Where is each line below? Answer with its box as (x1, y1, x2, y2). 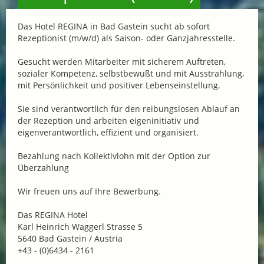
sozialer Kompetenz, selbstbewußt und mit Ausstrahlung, (18, 68, 244, 80)
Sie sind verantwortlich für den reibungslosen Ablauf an (18, 103, 240, 115)
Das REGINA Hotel (18, 209, 88, 221)
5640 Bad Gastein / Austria (18, 233, 123, 245)
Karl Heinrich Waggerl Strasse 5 (18, 221, 143, 233)
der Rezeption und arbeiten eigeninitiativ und (18, 115, 199, 127)
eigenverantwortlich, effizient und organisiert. (18, 127, 199, 138)
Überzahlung (18, 162, 69, 174)
